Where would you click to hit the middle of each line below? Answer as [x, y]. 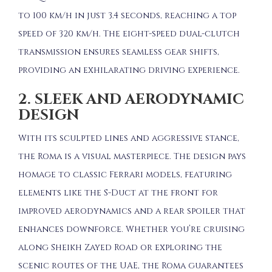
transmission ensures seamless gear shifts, [119, 52]
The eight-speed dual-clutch [172, 33]
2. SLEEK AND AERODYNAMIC [131, 99]
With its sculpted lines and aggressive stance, [129, 138]
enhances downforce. [71, 229]
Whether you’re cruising [185, 229]
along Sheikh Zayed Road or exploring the [120, 247]
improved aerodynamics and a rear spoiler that [132, 211]
